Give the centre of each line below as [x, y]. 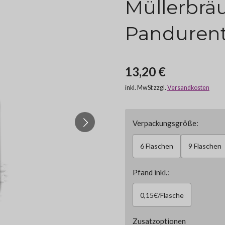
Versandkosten [188, 88]
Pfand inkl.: [151, 172]
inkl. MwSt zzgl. [146, 88]
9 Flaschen [205, 146]
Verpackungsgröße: [165, 123]
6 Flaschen [157, 146]
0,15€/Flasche [162, 195]
